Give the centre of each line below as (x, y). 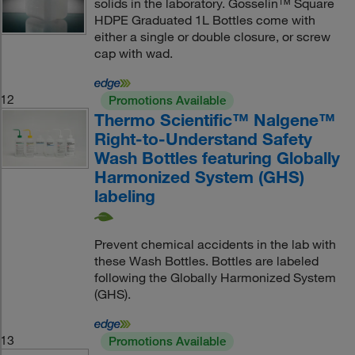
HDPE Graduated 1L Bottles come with (204, 20)
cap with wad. (133, 53)
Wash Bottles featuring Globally (217, 158)
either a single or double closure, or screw (212, 37)
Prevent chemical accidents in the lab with (215, 244)
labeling (124, 196)
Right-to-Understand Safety (203, 139)
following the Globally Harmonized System (215, 278)
